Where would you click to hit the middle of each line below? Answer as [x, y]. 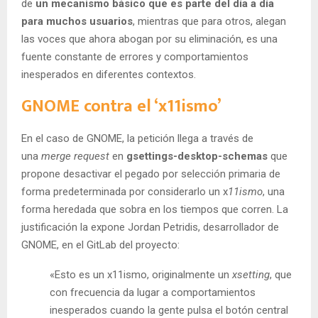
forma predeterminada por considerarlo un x [125, 192]
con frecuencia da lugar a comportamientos [153, 293]
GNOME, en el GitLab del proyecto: [100, 245]
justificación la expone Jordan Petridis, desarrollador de [150, 227]
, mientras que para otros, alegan [209, 22]
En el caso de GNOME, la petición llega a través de [137, 139]
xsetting [251, 275]
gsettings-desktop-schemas [197, 157]
